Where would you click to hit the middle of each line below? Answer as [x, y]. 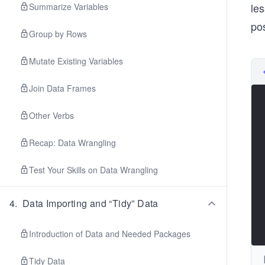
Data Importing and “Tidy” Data [90, 203]
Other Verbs [51, 115]
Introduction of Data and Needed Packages [110, 234]
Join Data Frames [62, 88]
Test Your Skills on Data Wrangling [93, 170]
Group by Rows [58, 34]
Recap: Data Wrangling [72, 143]
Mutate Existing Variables [76, 61]
